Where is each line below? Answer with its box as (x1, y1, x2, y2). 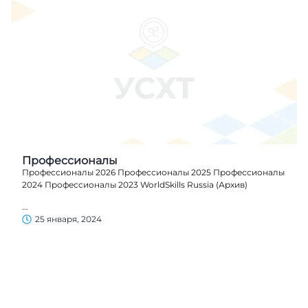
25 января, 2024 (35, 214, 102, 225)
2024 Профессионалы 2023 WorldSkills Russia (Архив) (22, 179, 247, 190)
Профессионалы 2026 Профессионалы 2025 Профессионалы (22, 167, 285, 178)
